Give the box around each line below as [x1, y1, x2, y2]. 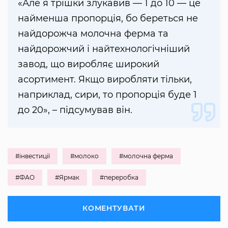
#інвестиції [15, 152, 50, 160]
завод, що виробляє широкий [18, 59, 159, 70]
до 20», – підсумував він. [18, 104, 132, 116]
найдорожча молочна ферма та [18, 28, 168, 40]
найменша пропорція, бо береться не [18, 13, 198, 24]
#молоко [70, 152, 99, 160]
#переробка [100, 174, 138, 182]
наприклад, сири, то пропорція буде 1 [18, 89, 197, 101]
